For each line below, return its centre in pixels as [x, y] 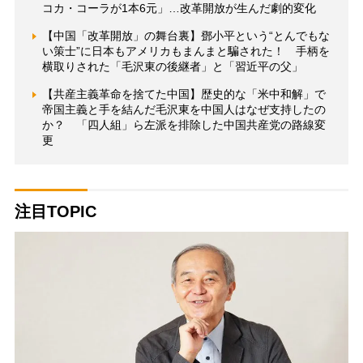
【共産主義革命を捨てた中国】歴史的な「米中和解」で [184, 94]
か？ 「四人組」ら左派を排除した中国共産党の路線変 [184, 125]
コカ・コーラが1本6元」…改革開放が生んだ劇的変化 [179, 9]
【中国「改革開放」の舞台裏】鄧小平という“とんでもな [186, 36]
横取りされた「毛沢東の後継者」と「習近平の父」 [172, 67]
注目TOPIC [55, 212]
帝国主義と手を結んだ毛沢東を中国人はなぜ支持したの [184, 110]
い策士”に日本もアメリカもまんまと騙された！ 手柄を [186, 51]
